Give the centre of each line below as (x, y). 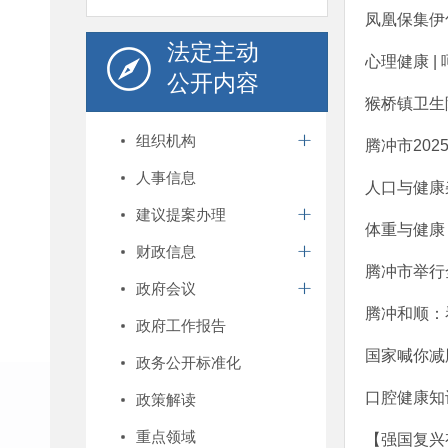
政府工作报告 (181, 325)
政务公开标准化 (188, 362)
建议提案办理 (181, 214)
